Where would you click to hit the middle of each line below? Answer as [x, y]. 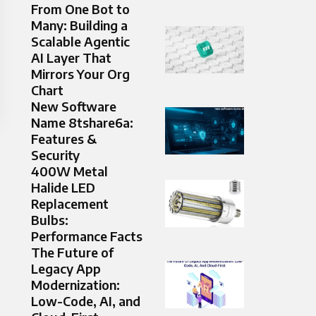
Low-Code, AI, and [86, 301]
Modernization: [75, 285]
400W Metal [69, 171]
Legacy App [66, 269]
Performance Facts [87, 236]
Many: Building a [79, 25]
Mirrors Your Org [80, 74]
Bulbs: [50, 220]
